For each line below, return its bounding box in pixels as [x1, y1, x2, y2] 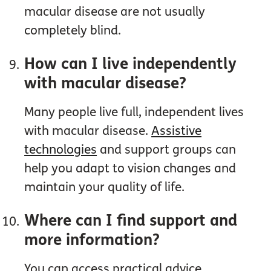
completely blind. [24, 23, 122, 39]
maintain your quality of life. [24, 180, 185, 195]
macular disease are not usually [24, 4, 206, 20]
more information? [24, 230, 160, 250]
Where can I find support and [24, 211, 238, 230]
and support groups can [97, 142, 237, 158]
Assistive [151, 123, 202, 139]
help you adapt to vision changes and [24, 161, 237, 177]
